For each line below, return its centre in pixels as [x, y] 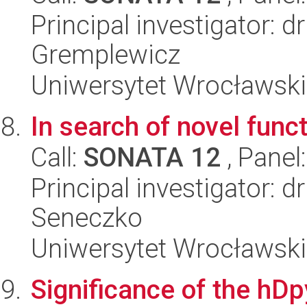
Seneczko [87, 218]
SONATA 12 [152, 158]
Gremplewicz [106, 55]
